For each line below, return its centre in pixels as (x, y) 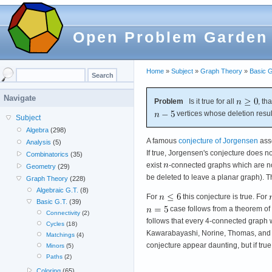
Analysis (39, 142)
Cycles (55, 224)
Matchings (60, 235)
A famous (162, 141)
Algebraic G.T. (57, 190)
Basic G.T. (52, 202)
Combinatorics (48, 154)
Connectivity (63, 213)
